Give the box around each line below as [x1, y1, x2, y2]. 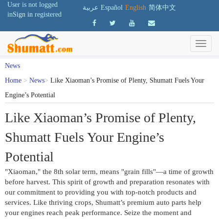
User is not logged [7, 1, 58, 8]
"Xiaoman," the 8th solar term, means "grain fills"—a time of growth [5, 168, 214, 175]
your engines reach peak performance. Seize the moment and [5, 209, 192, 217]
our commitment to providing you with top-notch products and [5, 188, 197, 196]
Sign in [13, 11, 33, 18]
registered [35, 11, 62, 18]
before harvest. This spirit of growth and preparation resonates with [5, 178, 210, 186]
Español [101, 4, 123, 11]
